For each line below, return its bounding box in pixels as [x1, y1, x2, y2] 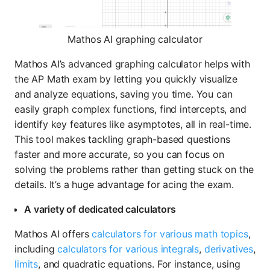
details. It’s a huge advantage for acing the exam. [14, 178, 234, 190]
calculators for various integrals [57, 242, 199, 255]
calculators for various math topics [92, 227, 248, 240]
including [14, 242, 58, 255]
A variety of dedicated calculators [24, 202, 176, 215]
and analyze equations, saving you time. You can [14, 87, 233, 100]
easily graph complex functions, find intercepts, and [14, 102, 246, 115]
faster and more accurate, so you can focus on [14, 148, 224, 160]
